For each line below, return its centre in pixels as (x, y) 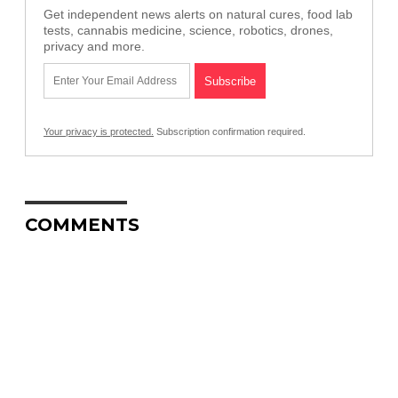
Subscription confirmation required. (230, 131)
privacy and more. (94, 46)
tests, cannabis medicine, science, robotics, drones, (188, 30)
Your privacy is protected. (99, 131)
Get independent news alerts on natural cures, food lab (198, 14)
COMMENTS (82, 224)
